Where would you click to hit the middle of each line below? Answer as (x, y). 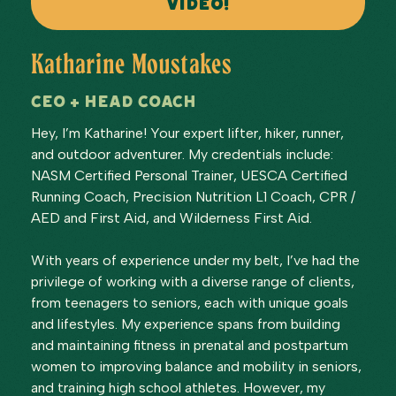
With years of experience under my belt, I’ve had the (195, 260)
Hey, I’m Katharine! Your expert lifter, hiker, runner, (187, 133)
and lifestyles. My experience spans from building (186, 324)
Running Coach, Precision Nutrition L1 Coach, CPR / (193, 196)
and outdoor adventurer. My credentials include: (182, 154)
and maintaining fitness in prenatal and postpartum (190, 345)
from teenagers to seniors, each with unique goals (190, 302)
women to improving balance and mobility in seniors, (196, 366)
